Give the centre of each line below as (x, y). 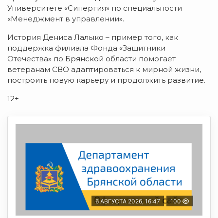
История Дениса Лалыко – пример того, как (93, 37)
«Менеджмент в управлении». (66, 18)
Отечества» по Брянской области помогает (91, 58)
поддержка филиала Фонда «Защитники (86, 48)
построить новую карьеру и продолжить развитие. (106, 80)
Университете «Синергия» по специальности (95, 8)
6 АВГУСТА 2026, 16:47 (128, 201)
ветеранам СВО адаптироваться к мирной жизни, (104, 69)
